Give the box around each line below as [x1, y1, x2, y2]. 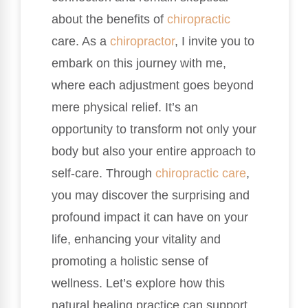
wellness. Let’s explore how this [52, 276, 225, 290]
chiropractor [110, 34, 175, 48]
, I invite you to [175, 34, 254, 48]
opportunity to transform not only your [52, 122, 256, 136]
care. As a [52, 34, 110, 48]
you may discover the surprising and [52, 188, 250, 202]
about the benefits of [52, 12, 167, 26]
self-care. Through [52, 166, 155, 180]
